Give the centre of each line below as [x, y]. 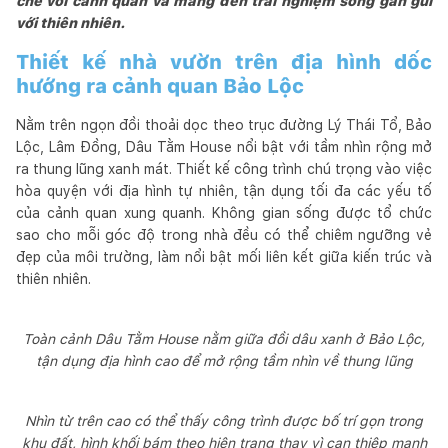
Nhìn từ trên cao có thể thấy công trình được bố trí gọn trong [224, 420]
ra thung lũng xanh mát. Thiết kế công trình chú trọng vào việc [224, 168]
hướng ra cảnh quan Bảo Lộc [160, 85]
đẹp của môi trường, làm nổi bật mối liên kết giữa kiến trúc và [224, 256]
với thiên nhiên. [70, 22]
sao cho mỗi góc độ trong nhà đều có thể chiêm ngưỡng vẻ [224, 234]
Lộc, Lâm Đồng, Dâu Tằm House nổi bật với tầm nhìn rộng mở [224, 146]
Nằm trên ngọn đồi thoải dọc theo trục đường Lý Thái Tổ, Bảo [224, 124]
